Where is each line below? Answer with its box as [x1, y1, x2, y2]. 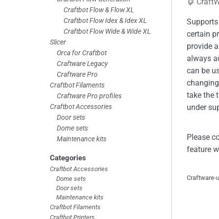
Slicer [50, 38, 66, 46]
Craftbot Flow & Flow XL [64, 5, 134, 14]
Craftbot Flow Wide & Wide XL [64, 27, 151, 35]
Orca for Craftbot [57, 48, 107, 57]
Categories [50, 153, 86, 162]
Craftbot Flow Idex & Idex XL [64, 16, 147, 24]
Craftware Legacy [57, 59, 108, 67]
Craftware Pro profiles [57, 91, 122, 100]
